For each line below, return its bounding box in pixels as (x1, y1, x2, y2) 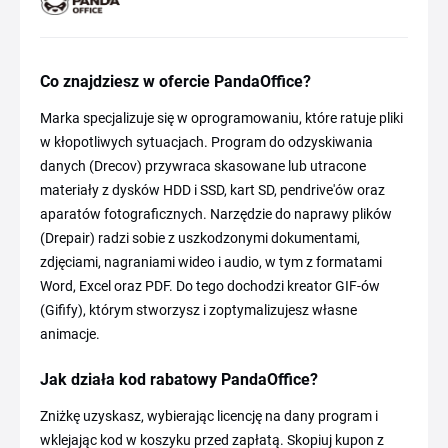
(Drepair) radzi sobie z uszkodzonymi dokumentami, (40, 230, 360, 247)
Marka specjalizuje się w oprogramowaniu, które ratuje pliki (40, 110, 403, 127)
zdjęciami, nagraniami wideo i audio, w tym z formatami (40, 254, 382, 271)
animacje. (40, 326, 100, 343)
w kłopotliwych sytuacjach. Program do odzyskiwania (40, 134, 373, 151)
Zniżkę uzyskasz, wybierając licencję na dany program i (40, 408, 378, 425)
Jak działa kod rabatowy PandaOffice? (40, 370, 318, 390)
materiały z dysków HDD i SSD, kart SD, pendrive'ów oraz (40, 182, 385, 199)
